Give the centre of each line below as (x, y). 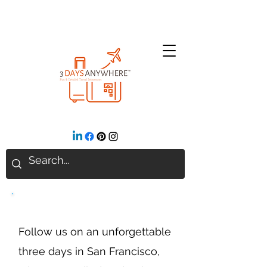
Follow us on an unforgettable (95, 232)
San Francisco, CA (70, 207)
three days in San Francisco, (89, 251)
